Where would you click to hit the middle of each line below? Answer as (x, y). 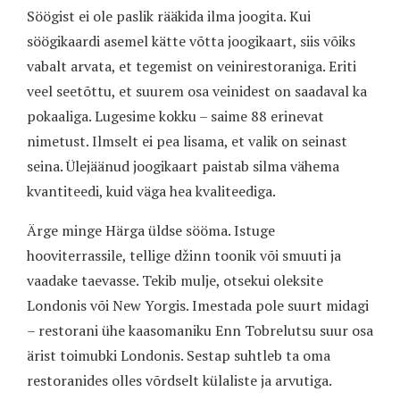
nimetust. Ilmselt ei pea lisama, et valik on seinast (187, 142)
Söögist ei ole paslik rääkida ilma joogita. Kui (169, 17)
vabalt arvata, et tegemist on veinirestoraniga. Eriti (192, 67)
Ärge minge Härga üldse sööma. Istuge (151, 231)
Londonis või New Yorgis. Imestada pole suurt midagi (198, 306)
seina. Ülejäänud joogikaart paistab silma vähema (183, 167)
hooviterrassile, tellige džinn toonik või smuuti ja (184, 256)
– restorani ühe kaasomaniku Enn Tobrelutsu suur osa (200, 331)
